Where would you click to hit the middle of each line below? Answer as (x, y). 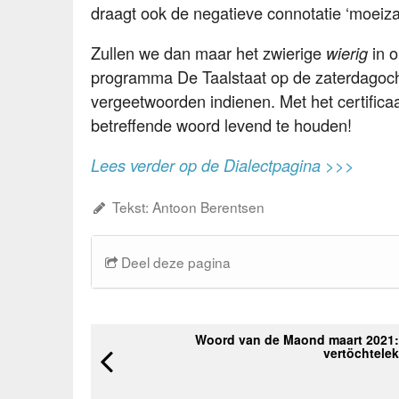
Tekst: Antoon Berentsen (186, 206)
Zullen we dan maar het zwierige (208, 53)
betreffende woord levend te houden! (221, 125)
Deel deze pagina (174, 261)
